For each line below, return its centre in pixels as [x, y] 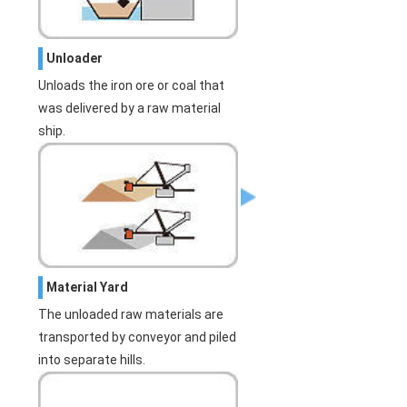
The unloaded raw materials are [131, 314]
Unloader [75, 59]
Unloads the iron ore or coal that [132, 86]
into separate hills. [92, 359]
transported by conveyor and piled [138, 337]
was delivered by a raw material [130, 109]
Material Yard [88, 287]
